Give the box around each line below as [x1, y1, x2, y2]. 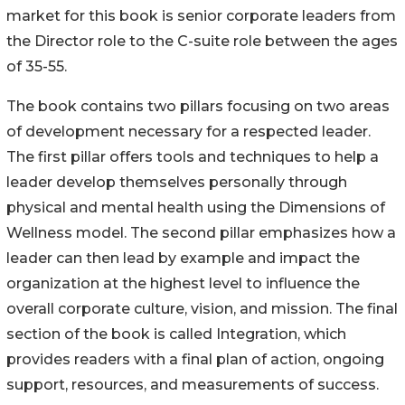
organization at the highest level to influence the [6, 274, 360, 292]
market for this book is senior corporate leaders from [6, 6, 396, 24]
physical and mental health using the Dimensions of [6, 198, 385, 216]
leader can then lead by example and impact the [6, 249, 360, 267]
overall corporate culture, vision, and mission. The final [6, 299, 398, 317]
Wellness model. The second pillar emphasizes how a [6, 223, 396, 241]
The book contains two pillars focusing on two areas [6, 97, 390, 115]
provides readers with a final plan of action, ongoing [6, 350, 384, 368]
